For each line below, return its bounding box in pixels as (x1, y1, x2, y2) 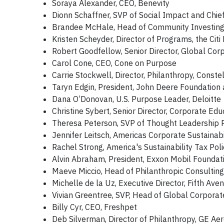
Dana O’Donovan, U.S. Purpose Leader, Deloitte (52, 94, 221, 104)
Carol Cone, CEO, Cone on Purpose (52, 58, 176, 68)
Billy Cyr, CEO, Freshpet (52, 202, 137, 212)
